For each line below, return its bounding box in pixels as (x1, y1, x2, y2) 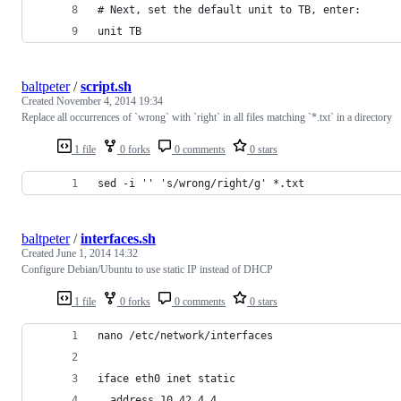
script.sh (81, 78, 132, 94)
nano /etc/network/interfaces (98, 328, 273, 342)
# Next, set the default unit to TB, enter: (98, 3, 361, 16)
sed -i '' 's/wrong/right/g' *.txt (98, 176, 304, 190)
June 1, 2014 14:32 (56, 246, 138, 260)
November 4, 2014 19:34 (56, 94, 163, 107)
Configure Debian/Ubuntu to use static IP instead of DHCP (21, 262, 273, 276)
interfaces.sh (81, 230, 156, 246)
